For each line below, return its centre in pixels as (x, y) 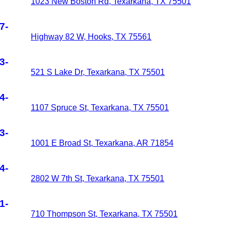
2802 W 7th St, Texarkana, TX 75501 (98, 178)
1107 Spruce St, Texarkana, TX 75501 (100, 108)
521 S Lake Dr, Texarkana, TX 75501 (98, 72)
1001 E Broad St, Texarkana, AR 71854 (102, 143)
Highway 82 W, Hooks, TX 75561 (91, 37)
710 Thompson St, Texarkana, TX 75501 (104, 214)
